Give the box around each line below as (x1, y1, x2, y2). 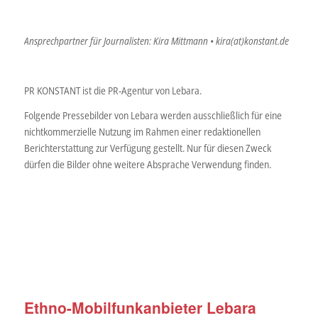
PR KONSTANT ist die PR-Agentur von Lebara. (23, 84, 202, 98)
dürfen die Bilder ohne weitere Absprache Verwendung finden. (23, 158, 271, 172)
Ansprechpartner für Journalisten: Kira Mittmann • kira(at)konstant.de (23, 34, 289, 48)
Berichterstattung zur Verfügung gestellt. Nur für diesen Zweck (23, 141, 271, 155)
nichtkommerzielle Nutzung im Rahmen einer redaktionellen (23, 125, 261, 139)
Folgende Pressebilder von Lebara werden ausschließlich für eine (23, 109, 282, 123)
